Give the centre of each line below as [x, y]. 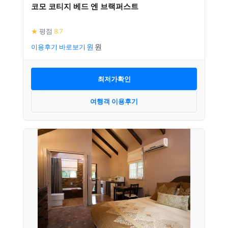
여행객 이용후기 [114, 101]
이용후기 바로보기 [58, 47]
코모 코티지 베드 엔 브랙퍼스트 [85, 6]
